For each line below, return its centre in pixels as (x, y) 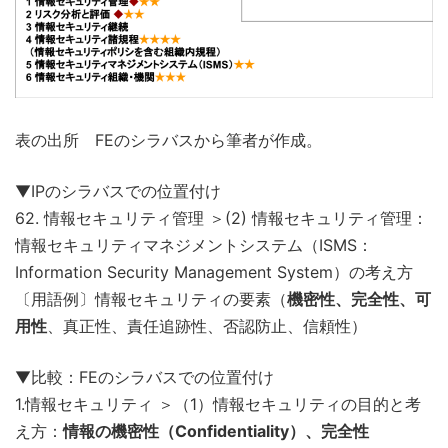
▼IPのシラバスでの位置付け (118, 190)
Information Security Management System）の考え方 (214, 271)
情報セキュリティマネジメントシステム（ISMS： (194, 244)
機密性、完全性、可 (359, 298)
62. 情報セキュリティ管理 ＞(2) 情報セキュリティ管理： (221, 217)
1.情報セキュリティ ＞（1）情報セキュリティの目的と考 (218, 403)
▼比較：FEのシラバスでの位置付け (144, 376)
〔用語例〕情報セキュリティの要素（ (151, 298)
